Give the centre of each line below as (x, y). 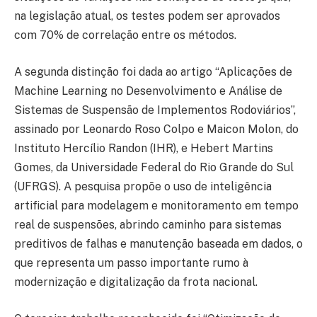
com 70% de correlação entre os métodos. (125, 35)
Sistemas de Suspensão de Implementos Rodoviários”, (155, 110)
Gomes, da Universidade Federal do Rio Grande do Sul (154, 168)
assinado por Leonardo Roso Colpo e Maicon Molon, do (156, 129)
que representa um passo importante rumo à (131, 263)
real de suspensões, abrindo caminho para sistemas (148, 225)
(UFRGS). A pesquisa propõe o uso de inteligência (143, 187)
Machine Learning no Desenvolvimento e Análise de (148, 91)
